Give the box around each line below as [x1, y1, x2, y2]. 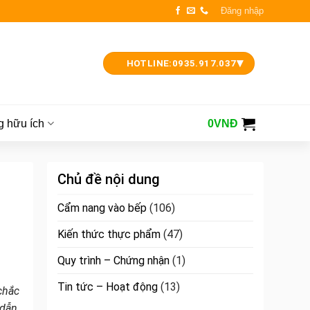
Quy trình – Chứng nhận [57, 254, 170, 267]
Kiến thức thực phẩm [57, 228, 161, 241]
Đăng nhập [221, 6, 264, 16]
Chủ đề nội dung [57, 171, 161, 188]
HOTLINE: [126, 58, 172, 69]
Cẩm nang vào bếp [57, 201, 147, 215]
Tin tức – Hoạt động [57, 280, 158, 293]
